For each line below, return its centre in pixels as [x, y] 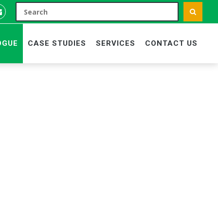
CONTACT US [171, 43]
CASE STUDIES [57, 43]
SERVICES [116, 43]
